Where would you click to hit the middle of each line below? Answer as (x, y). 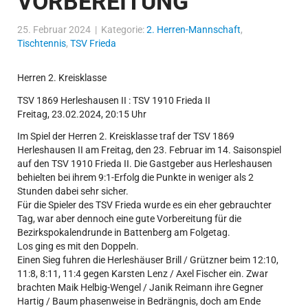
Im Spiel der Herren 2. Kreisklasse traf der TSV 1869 (126, 136)
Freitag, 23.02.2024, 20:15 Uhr (82, 114)
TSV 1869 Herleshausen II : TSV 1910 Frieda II (114, 100)
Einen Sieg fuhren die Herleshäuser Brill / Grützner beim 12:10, (148, 260)
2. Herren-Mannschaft (194, 30)
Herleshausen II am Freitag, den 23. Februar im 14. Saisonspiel (149, 150)
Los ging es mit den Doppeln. (78, 246)
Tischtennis (42, 44)
